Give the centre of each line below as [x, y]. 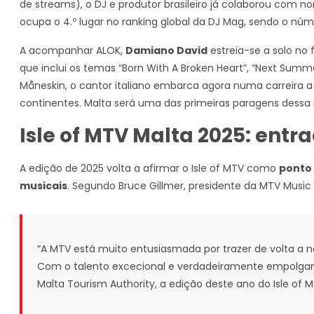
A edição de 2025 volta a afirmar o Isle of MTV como [149, 168]
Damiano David [166, 50]
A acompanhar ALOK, [73, 50]
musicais [43, 186]
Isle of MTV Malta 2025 [132, 136]
